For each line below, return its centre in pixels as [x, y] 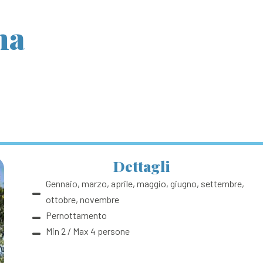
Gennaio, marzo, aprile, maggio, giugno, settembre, [145, 183]
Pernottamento [76, 215]
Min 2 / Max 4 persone [87, 231]
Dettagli [142, 166]
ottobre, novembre [82, 199]
